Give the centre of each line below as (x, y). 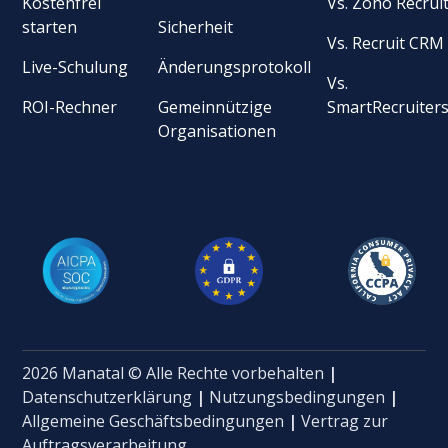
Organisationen (217, 130)
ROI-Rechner (70, 106)
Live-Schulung (75, 66)
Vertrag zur (345, 420)
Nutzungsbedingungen (297, 396)
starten (50, 26)
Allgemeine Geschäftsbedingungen (153, 420)
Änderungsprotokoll (235, 66)
